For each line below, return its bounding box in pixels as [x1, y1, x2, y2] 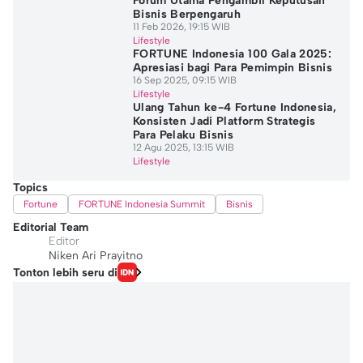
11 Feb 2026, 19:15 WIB [132, 21, 230, 32]
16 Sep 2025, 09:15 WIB [132, 75, 237, 86]
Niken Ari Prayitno [49, 249, 143, 263]
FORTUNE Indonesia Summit [79, 199, 205, 210]
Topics [13, 181, 48, 194]
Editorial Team [13, 220, 88, 234]
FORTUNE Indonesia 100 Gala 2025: [132, 47, 332, 61]
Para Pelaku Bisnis [132, 128, 234, 142]
